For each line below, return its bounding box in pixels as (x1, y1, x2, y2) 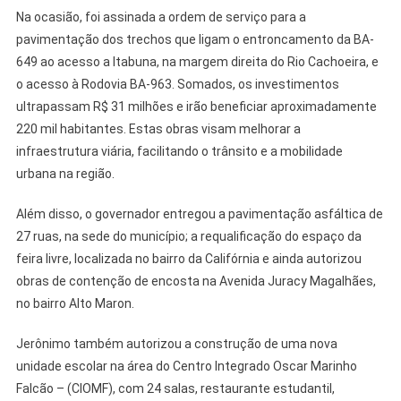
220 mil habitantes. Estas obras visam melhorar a (15, 122, 301, 137)
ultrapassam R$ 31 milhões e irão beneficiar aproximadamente (15, 99, 377, 115)
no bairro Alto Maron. (15, 296, 134, 311)
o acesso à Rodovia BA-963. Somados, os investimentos (15, 77, 339, 92)
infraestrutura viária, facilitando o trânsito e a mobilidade (15, 144, 343, 159)
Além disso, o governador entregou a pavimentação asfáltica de (15, 207, 383, 222)
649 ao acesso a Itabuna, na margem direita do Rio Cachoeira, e (15, 55, 379, 70)
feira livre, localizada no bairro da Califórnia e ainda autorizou (15, 252, 362, 267)
